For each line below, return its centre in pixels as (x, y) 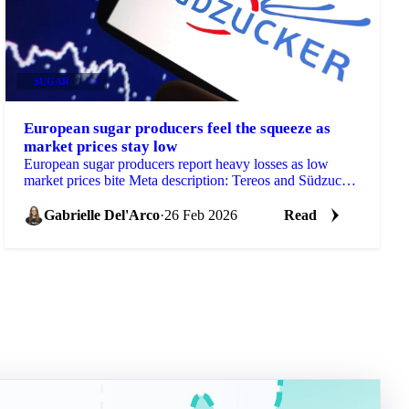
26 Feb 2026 (201, 215)
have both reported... (84, 196)
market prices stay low (101, 146)
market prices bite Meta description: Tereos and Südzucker (192, 180)
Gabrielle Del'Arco (102, 215)
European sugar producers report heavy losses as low (177, 163)
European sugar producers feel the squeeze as (178, 128)
